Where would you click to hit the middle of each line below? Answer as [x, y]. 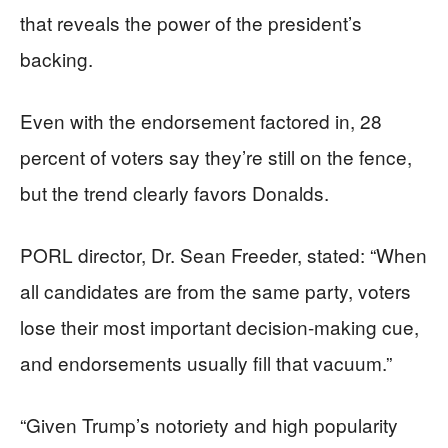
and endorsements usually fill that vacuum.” [206, 362]
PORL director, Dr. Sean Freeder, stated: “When [223, 254]
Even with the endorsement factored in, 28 [201, 120]
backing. [56, 58]
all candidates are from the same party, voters [215, 290]
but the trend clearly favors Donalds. [174, 192]
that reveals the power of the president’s [191, 22]
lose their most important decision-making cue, [219, 326]
